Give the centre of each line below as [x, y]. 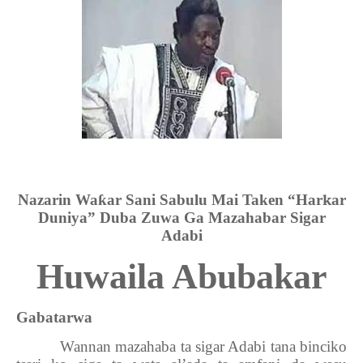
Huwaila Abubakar [181, 277]
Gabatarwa [54, 317]
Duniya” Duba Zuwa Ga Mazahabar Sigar [181, 218]
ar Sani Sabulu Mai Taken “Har [214, 200]
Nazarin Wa [58, 200]
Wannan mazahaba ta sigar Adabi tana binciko [203, 346]
